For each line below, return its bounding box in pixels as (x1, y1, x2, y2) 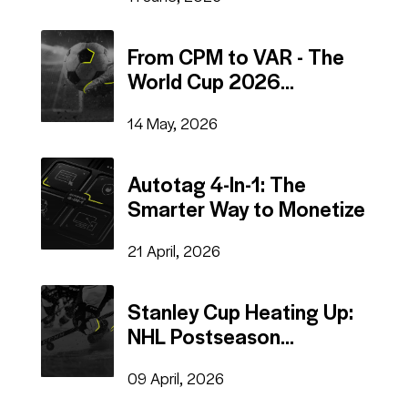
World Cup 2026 (127, 65, 280, 96)
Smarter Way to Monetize (127, 192, 365, 223)
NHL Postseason (127, 320, 280, 351)
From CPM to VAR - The (127, 40, 344, 71)
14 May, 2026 (127, 111, 218, 134)
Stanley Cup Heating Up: (127, 295, 353, 326)
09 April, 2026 (127, 366, 224, 389)
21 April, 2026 (127, 239, 220, 261)
